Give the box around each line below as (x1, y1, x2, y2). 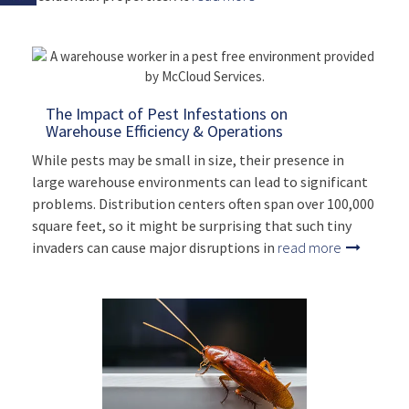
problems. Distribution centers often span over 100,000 (32, 194, 374, 214)
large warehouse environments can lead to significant (32, 173, 368, 192)
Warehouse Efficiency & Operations (46, 121, 283, 142)
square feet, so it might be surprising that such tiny (32, 216, 351, 236)
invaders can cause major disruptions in (32, 238, 278, 257)
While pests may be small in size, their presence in (32, 151, 344, 170)
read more (278, 238, 344, 257)
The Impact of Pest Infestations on (46, 103, 288, 125)
